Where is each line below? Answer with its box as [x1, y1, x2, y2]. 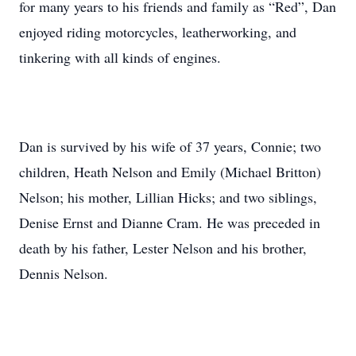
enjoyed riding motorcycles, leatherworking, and [19, 22, 296, 41]
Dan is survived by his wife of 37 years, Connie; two [19, 137, 321, 156]
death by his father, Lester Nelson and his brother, [19, 238, 307, 257]
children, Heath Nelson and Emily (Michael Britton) [19, 162, 321, 181]
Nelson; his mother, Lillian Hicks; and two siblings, [19, 188, 317, 207]
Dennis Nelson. [19, 264, 108, 283]
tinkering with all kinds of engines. [19, 48, 221, 67]
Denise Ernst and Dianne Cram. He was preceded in [19, 213, 320, 232]
